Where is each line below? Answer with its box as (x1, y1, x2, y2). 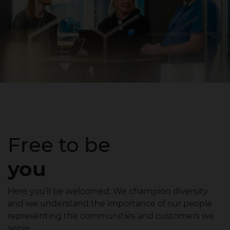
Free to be (8, 132, 110, 158)
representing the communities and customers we (8, 211, 214, 221)
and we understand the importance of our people (8, 199, 212, 209)
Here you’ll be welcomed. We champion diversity (8, 186, 208, 197)
